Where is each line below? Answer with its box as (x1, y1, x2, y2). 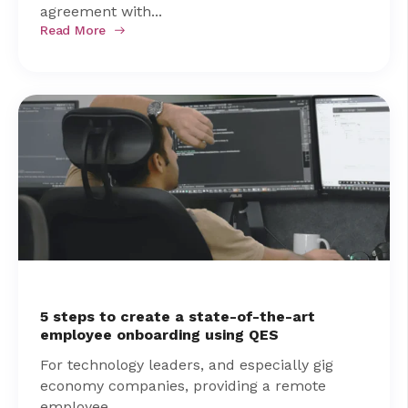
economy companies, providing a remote (40, 376, 326, 394)
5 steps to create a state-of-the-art (40, 307, 315, 325)
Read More (40, 22, 107, 37)
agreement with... (40, 2, 162, 20)
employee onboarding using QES (40, 325, 279, 343)
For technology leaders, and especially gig (40, 355, 333, 373)
